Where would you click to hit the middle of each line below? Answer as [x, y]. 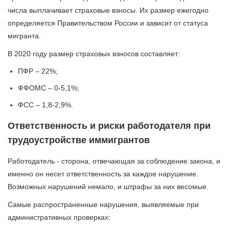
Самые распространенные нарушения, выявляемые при [103, 205]
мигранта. [24, 36]
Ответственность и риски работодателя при [109, 126]
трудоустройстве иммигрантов [79, 140]
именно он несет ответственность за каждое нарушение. [103, 174]
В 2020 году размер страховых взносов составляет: [94, 54]
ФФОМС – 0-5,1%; [49, 88]
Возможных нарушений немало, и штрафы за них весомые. [108, 187]
